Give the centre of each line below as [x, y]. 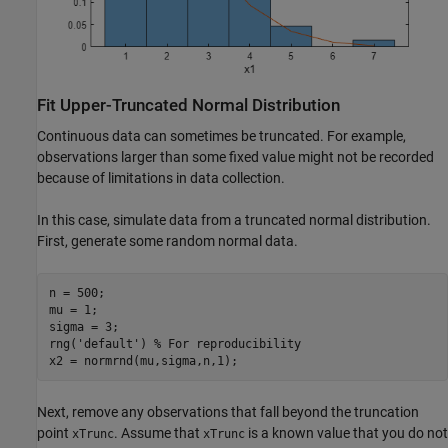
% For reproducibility [227, 343]
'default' [108, 343]
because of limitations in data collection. [161, 178]
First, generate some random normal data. [167, 241]
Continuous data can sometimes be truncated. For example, [221, 136]
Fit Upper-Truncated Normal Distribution [188, 105]
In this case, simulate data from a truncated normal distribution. [234, 220]
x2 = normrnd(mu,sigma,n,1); [143, 360]
